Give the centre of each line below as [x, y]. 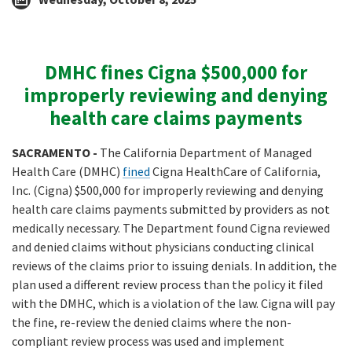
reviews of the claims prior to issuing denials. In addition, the [174, 266]
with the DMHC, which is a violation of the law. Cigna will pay [173, 304]
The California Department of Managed [206, 153]
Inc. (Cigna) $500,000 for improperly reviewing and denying [168, 191]
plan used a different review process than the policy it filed [167, 285]
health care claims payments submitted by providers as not [171, 209]
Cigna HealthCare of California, [235, 172]
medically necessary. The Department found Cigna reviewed [171, 228]
